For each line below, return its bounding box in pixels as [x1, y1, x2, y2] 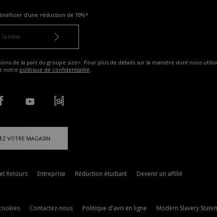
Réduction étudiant [75, 169, 127, 178]
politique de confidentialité [19, 65, 90, 73]
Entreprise [37, 169, 65, 178]
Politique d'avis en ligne [82, 203, 147, 212]
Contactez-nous [30, 203, 73, 212]
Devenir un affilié [136, 169, 183, 178]
